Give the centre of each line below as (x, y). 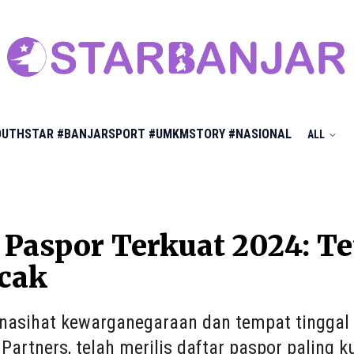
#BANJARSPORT (101, 134)
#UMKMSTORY (187, 134)
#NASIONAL (260, 134)
